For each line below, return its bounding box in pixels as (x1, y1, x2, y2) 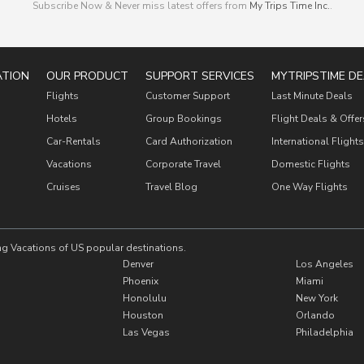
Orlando (295, 308, 335, 322)
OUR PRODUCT (45, 68, 128, 84)
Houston (122, 308, 163, 322)
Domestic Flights (271, 158, 350, 171)
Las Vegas (122, 325, 170, 339)
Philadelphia (295, 325, 353, 339)
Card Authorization (145, 135, 232, 148)
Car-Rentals (45, 135, 101, 148)
